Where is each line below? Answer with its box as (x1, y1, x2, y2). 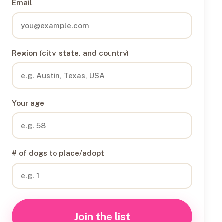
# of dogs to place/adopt (12, 148, 105, 158)
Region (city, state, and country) (12, 48, 129, 57)
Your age (12, 98, 45, 108)
